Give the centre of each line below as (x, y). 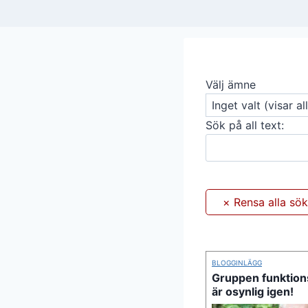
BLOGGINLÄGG (237, 263)
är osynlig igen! (253, 291)
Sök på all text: (245, 125)
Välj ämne (231, 85)
